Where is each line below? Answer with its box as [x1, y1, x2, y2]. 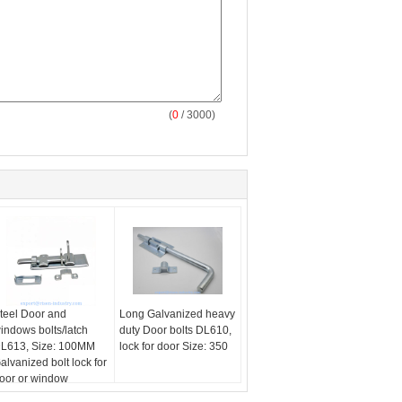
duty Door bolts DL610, [119, 324, 232, 336]
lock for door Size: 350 [119, 340, 229, 353]
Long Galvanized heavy [119, 308, 236, 320]
